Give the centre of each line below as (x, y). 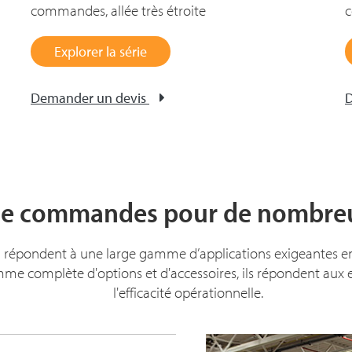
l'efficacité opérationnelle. (188, 292)
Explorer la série (101, 51)
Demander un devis (88, 98)
